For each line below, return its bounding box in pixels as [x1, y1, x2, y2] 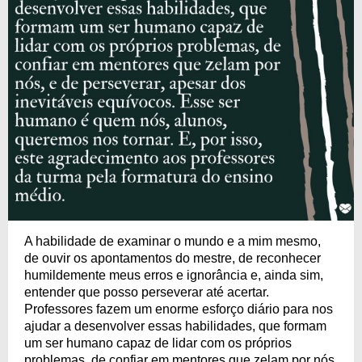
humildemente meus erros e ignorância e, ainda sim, [24, 268, 323, 282]
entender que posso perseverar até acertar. [24, 285, 269, 299]
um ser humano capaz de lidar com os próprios [24, 336, 292, 350]
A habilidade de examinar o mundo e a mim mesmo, [24, 234, 321, 248]
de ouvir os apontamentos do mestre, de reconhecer [24, 251, 321, 265]
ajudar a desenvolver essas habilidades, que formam [24, 319, 326, 333]
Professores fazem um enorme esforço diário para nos [24, 302, 333, 316]
